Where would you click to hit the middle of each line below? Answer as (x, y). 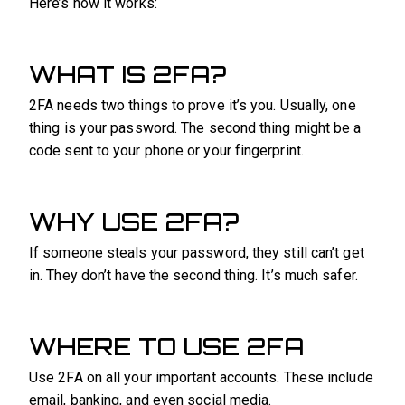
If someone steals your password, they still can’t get (197, 253)
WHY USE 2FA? (134, 222)
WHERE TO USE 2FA (166, 347)
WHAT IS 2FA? (127, 75)
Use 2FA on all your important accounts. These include (201, 378)
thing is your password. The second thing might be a (195, 128)
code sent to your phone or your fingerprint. (166, 151)
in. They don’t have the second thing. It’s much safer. (193, 276)
